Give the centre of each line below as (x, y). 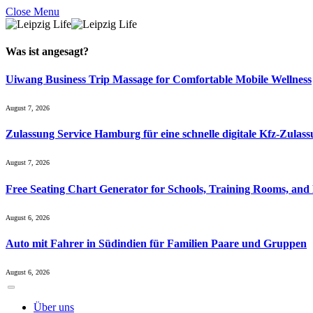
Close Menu (32, 12)
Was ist (24, 52)
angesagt (63, 52)
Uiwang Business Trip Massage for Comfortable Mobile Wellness (159, 79)
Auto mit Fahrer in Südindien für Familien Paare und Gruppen (156, 244)
